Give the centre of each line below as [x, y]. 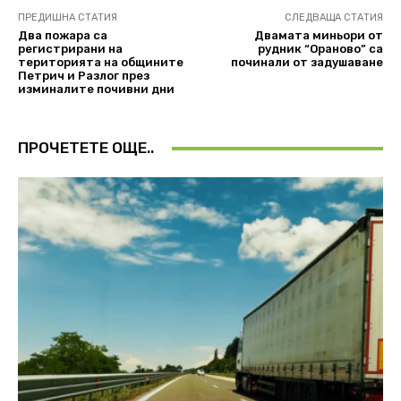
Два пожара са [63, 36]
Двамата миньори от [318, 36]
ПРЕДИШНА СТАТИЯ [68, 18]
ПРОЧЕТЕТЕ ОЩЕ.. [86, 148]
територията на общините [101, 63]
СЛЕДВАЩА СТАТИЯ [333, 18]
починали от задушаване [307, 63]
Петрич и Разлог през [84, 76]
